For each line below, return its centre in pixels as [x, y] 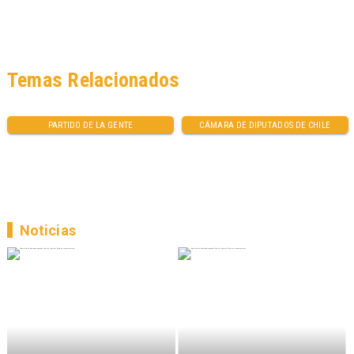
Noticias [47, 230]
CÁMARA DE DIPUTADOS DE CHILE [265, 125]
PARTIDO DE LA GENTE [90, 125]
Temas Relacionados [93, 80]
